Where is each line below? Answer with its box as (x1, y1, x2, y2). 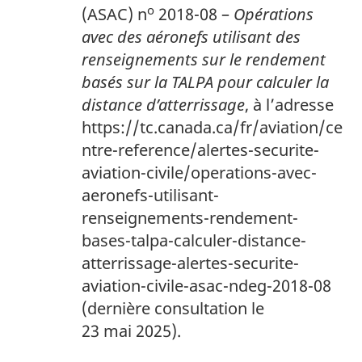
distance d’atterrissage (82, 94, 245, 116)
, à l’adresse (245, 94, 334, 116)
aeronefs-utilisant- (82, 184, 219, 207)
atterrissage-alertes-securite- (82, 252, 299, 275)
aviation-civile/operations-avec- (82, 162, 317, 184)
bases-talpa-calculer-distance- (82, 229, 306, 252)
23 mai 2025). (82, 320, 181, 343)
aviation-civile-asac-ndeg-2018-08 (82, 275, 331, 297)
